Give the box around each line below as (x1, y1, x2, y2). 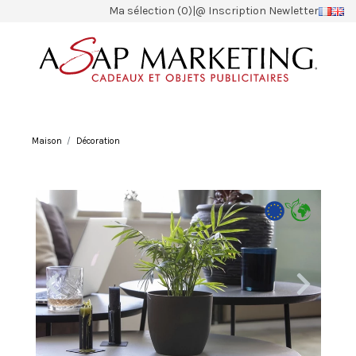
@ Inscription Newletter (195, 4, 319, 17)
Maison (31, 135, 62, 146)
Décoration (75, 135, 120, 146)
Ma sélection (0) (109, 4, 193, 17)
